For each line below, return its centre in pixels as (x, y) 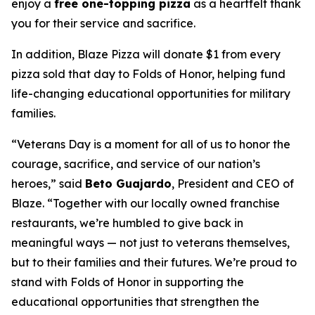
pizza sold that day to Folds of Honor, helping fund (148, 74)
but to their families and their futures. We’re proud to (154, 262)
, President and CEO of (233, 184)
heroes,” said (48, 184)
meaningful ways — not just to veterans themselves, (150, 243)
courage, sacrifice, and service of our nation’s (136, 164)
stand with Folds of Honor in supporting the (128, 282)
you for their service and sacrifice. (103, 23)
